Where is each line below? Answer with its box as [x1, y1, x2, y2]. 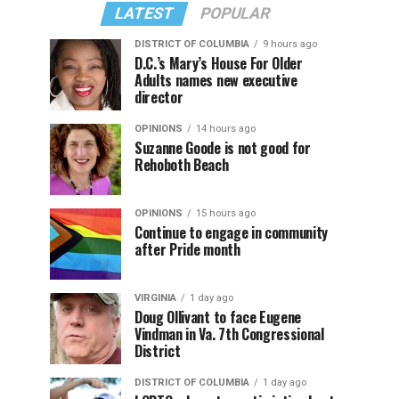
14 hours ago [196, 123, 256, 134]
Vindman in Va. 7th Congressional [134, 323, 324, 345]
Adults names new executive [134, 69, 297, 91]
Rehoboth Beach [134, 154, 229, 175]
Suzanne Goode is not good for [134, 137, 311, 159]
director [134, 86, 183, 108]
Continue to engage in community [134, 222, 329, 243]
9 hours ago [263, 38, 317, 50]
